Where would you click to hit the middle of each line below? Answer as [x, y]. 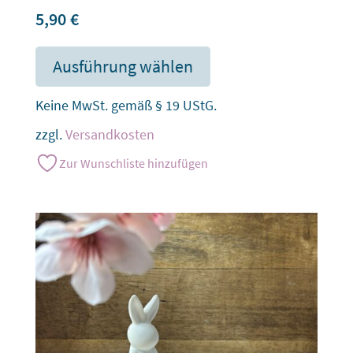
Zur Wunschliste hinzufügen [133, 163]
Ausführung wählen [123, 66]
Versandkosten [110, 134]
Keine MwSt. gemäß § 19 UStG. [126, 105]
